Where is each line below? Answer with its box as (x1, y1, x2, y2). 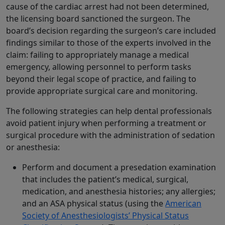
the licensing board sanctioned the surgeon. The (6, 13, 190, 25)
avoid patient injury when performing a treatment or (6, 118, 206, 129)
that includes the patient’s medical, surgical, (22, 174, 188, 185)
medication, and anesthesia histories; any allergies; (22, 186, 215, 197)
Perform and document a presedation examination (22, 162, 216, 173)
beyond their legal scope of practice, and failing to (6, 73, 196, 85)
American (165, 198, 201, 209)
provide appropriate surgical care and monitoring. (6, 85, 197, 97)
